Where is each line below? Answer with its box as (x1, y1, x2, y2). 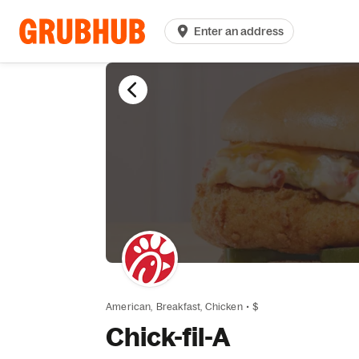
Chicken (205, 301, 243, 313)
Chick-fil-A (106, 321, 230, 353)
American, (106, 301, 153, 313)
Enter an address (194, 24, 284, 38)
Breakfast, (155, 301, 203, 313)
